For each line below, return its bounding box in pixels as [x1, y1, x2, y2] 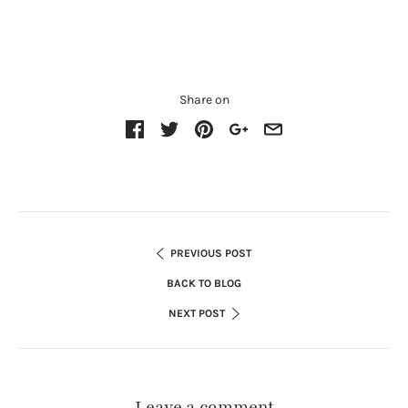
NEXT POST [168, 306, 226, 320]
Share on [178, 91, 229, 107]
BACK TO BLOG [167, 276, 241, 290]
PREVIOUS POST [170, 246, 252, 260]
